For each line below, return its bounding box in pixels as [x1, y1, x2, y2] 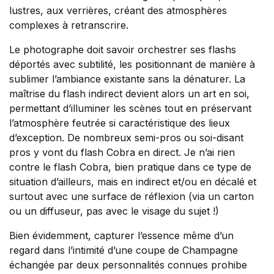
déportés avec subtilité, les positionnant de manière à [9, 58, 255, 70]
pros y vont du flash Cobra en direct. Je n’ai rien [9, 146, 235, 158]
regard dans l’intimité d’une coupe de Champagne [9, 244, 238, 256]
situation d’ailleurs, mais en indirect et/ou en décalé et [9, 176, 256, 188]
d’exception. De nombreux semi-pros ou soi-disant [9, 131, 243, 144]
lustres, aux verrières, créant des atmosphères [9, 4, 227, 17]
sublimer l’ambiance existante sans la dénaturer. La [9, 73, 245, 85]
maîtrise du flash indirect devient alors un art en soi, [9, 87, 250, 100]
